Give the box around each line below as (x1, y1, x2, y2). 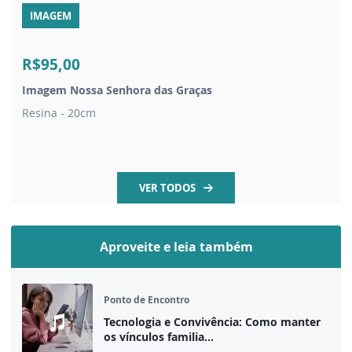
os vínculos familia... (104, 328, 214, 344)
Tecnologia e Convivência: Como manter (104, 313, 321, 329)
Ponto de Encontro (104, 292, 189, 306)
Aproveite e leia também (99, 237, 253, 255)
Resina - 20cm (22, 104, 96, 120)
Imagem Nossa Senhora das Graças (22, 82, 212, 97)
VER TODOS (139, 180, 196, 195)
